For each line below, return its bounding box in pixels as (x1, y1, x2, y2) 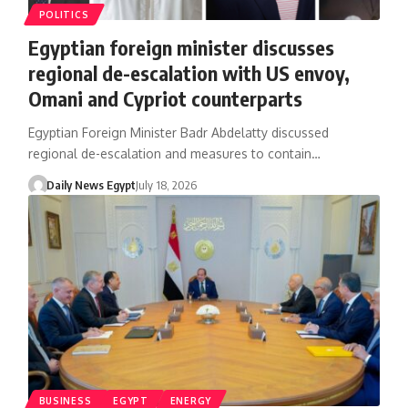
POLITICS (38, 8, 89, 20)
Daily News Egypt (46, 177, 137, 192)
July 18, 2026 (136, 177, 198, 192)
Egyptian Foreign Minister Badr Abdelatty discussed (27, 124, 329, 140)
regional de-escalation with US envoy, (27, 59, 350, 86)
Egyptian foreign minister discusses (27, 34, 334, 60)
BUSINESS (38, 394, 92, 406)
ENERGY (169, 394, 211, 406)
